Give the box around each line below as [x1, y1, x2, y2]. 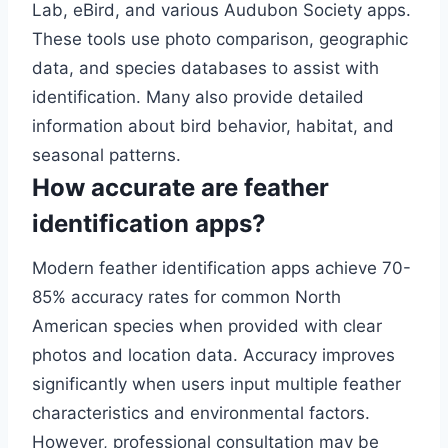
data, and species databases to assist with [32, 58, 379, 79]
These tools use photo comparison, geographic [32, 29, 408, 50]
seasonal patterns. [32, 145, 181, 166]
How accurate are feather [32, 173, 329, 203]
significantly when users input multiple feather [32, 374, 401, 395]
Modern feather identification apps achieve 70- [32, 258, 411, 279]
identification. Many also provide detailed [32, 87, 364, 108]
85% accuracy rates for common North [32, 287, 341, 308]
